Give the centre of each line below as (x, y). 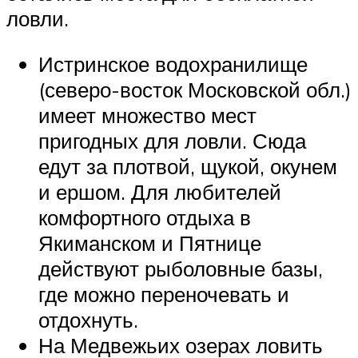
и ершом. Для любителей (160, 192)
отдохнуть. (88, 320)
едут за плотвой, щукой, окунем (188, 167)
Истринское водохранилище (173, 64)
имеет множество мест (147, 115)
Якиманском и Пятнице (150, 243)
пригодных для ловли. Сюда (172, 141)
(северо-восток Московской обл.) (195, 90)
